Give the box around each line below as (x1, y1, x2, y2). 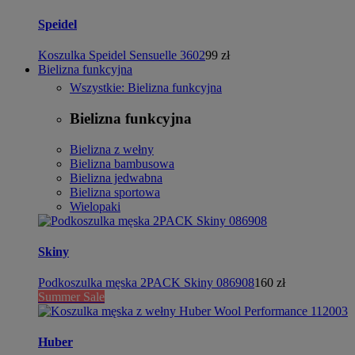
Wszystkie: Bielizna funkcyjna (70, 81, 222, 95)
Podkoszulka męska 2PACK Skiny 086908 (38, 276, 254, 290)
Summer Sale (38, 290, 105, 304)
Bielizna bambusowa (70, 156, 174, 170)
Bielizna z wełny (70, 142, 154, 156)
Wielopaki (70, 199, 120, 213)
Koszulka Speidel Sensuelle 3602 (38, 48, 205, 63)
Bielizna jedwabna (70, 170, 162, 185)
